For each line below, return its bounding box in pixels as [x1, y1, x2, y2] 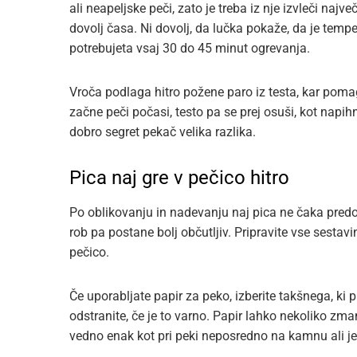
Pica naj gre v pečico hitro [69, 167, 289, 190]
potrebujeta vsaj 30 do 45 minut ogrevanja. [69, 41, 310, 57]
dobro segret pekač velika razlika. [69, 124, 256, 140]
